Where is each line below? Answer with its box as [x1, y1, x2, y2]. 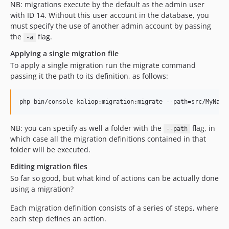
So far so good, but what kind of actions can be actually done [10, 173, 219, 183]
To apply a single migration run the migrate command [10, 60, 196, 70]
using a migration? [10, 184, 74, 194]
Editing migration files [10, 162, 87, 171]
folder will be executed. [10, 145, 90, 154]
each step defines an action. [10, 214, 106, 223]
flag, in [190, 123, 215, 133]
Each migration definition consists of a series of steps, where [10, 203, 218, 213]
